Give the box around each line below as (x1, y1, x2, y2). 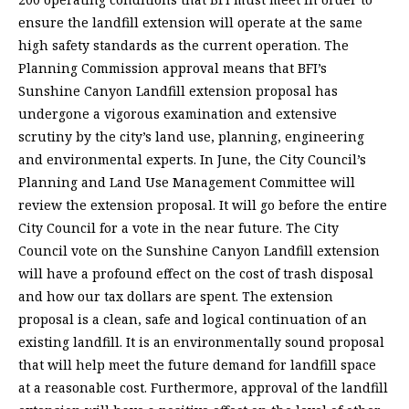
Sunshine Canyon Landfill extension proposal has (18, 82, 338, 100)
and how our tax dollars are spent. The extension (18, 288, 333, 306)
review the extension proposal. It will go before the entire (18, 196, 387, 215)
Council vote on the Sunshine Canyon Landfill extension (18, 242, 380, 260)
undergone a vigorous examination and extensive (18, 105, 337, 123)
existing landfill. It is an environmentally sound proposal (18, 333, 384, 351)
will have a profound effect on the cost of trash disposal (18, 265, 373, 283)
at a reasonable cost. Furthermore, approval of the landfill (18, 379, 388, 397)
